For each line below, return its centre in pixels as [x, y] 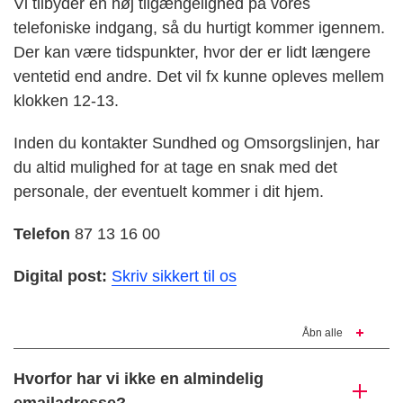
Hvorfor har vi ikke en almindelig [139, 379]
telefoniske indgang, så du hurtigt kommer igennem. [199, 28]
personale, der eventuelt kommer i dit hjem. [169, 192]
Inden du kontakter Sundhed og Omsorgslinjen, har [197, 143]
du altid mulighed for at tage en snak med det [175, 168]
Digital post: [60, 277]
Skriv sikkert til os [174, 277]
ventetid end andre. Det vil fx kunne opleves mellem [199, 77]
